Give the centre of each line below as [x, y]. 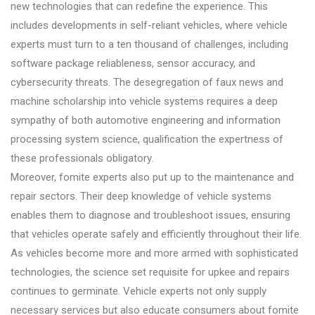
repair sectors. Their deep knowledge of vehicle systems [141, 196]
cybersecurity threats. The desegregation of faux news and [147, 82]
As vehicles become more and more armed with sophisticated [154, 253]
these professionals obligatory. [82, 158]
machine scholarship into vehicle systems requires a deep [144, 101]
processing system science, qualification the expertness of [147, 139]
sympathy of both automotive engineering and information [146, 120]
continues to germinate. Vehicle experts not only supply [139, 291]
